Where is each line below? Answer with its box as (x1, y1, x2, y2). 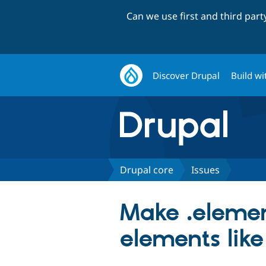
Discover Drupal (153, 69, 220, 81)
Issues (191, 163, 220, 176)
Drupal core (120, 163, 173, 176)
